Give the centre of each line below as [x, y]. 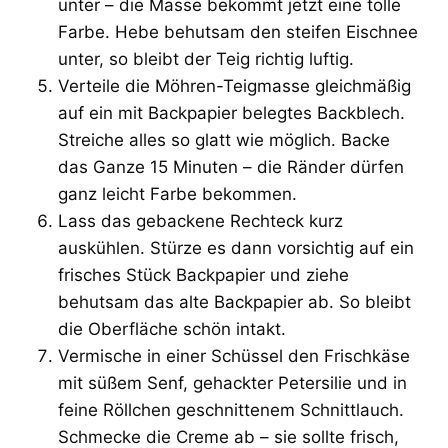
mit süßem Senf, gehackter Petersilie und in [232, 382]
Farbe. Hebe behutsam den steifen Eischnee [238, 31]
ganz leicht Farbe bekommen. [177, 193]
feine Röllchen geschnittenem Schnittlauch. [231, 409]
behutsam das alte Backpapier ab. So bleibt [234, 301]
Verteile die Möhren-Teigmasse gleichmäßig [234, 85]
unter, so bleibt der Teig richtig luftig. [206, 58]
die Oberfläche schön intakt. [172, 328]
